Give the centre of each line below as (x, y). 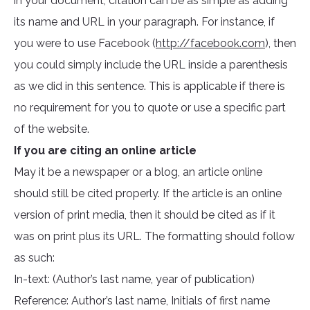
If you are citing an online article (105, 151)
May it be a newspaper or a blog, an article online (138, 172)
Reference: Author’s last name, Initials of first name (142, 301)
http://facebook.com (210, 44)
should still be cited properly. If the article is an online (148, 194)
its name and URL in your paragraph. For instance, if (144, 22)
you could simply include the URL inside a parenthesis (151, 65)
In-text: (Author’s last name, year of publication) (134, 280)
